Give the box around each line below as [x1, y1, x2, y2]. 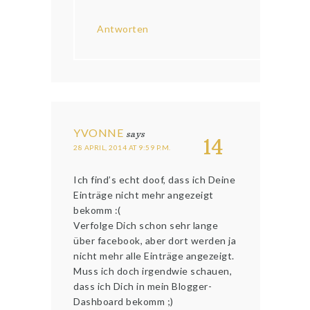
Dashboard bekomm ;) [73, 295, 174, 308]
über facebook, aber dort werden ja [73, 235, 237, 247]
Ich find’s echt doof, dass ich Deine [73, 174, 236, 186]
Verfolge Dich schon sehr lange [73, 219, 219, 232]
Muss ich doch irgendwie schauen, [73, 265, 232, 277]
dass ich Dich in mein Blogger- [73, 280, 212, 293]
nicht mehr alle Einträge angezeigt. [73, 250, 235, 262]
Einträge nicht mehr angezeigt [73, 189, 214, 201]
